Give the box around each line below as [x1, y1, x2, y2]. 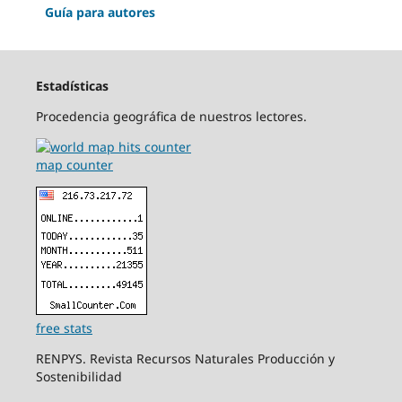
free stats [35, 319, 92, 336]
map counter [35, 155, 113, 173]
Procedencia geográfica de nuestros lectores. [35, 107, 307, 125]
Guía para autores [45, 3, 155, 21]
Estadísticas [35, 76, 109, 94]
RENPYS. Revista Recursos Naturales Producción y [35, 349, 335, 367]
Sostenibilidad [35, 367, 122, 385]
